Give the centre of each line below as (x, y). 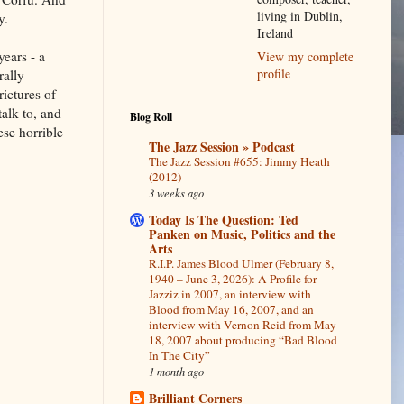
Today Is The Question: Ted (224, 220)
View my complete (305, 56)
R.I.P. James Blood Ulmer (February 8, (241, 264)
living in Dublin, (300, 15)
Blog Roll (151, 116)
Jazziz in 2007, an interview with (230, 294)
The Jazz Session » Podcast (222, 147)
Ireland (275, 32)
